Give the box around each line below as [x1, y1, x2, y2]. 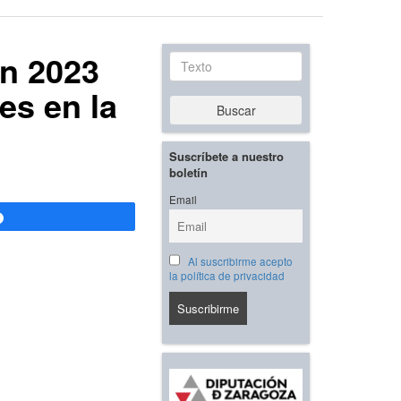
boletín [169, 164, 208, 182]
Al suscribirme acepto [187, 254, 293, 269]
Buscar [216, 101, 256, 120]
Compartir [15, 211, 73, 225]
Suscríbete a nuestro [169, 148, 284, 166]
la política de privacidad [169, 269, 285, 284]
